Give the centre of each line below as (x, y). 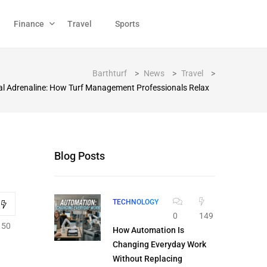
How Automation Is (148, 230)
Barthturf (110, 73)
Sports (127, 24)
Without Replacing (148, 259)
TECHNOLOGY (136, 202)
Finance (29, 24)
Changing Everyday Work (159, 244)
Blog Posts (80, 156)
